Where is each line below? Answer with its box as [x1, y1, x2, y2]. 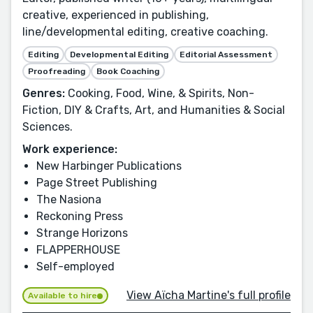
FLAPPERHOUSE [36, 243, 120, 257]
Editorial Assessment [180, 50, 272, 60]
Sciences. [22, 120, 73, 134]
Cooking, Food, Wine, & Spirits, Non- [65, 87, 254, 101]
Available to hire [28, 291, 97, 301]
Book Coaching [96, 66, 159, 77]
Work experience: [22, 143, 117, 156]
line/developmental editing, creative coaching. [22, 25, 268, 39]
